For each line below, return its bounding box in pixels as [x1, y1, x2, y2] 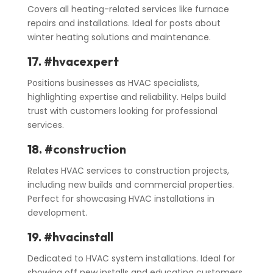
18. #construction [27, 141, 126, 157]
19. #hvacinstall [27, 229, 113, 245]
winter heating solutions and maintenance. [27, 31, 211, 44]
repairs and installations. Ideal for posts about [27, 17, 221, 30]
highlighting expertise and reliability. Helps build [27, 91, 226, 104]
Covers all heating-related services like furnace [27, 3, 229, 16]
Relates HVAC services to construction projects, [27, 165, 229, 177]
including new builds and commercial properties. [27, 179, 234, 191]
